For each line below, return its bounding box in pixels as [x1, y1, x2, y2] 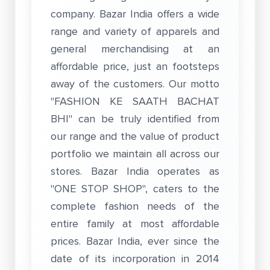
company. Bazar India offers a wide [51, 6, 219, 22]
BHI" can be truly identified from [51, 111, 219, 127]
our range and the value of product [51, 128, 219, 144]
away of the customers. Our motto [51, 76, 219, 92]
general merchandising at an [51, 41, 219, 57]
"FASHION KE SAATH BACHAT [51, 93, 219, 109]
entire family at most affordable [51, 216, 219, 231]
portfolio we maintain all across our [51, 146, 219, 162]
